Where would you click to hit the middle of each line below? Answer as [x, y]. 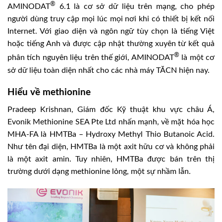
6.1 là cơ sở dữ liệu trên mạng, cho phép [135, 7]
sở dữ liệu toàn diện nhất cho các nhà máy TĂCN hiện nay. [109, 70]
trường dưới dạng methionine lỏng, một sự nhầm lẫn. [99, 171]
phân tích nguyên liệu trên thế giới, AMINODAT [91, 58]
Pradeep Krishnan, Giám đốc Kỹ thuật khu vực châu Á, [111, 109]
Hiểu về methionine [49, 93]
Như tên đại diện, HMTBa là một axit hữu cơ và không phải [111, 146]
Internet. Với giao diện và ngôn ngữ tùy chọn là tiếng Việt [111, 31]
